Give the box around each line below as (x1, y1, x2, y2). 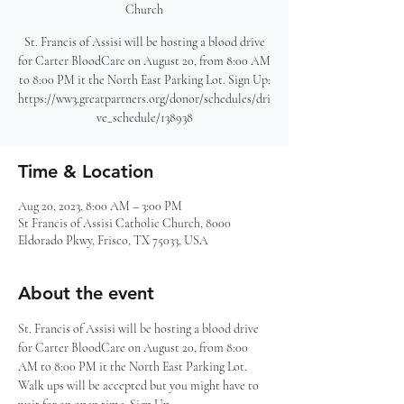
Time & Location (18, 161, 153, 182)
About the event (18, 282, 154, 304)
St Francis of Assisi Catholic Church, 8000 (18, 216, 231, 231)
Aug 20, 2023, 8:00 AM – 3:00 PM (18, 198, 182, 214)
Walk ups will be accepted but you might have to (18, 378, 262, 393)
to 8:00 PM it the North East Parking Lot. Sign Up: (18, 72, 271, 87)
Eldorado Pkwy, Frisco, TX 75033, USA (18, 233, 208, 248)
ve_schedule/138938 (96, 110, 193, 125)
